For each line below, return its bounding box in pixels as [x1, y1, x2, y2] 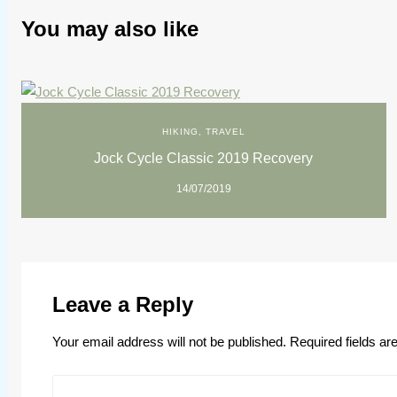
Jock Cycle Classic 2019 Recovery [94, 151, 314, 167]
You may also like [21, 16, 198, 41]
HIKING [161, 127, 198, 137]
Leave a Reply [52, 292, 193, 317]
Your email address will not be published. [52, 334, 286, 350]
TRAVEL [205, 127, 245, 137]
